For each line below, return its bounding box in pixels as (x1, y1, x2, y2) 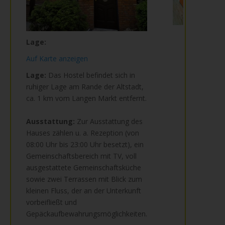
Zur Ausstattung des (75, 117, 143, 126)
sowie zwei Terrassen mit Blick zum (26, 174, 142, 184)
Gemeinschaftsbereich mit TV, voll (26, 151, 137, 161)
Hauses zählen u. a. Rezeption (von (26, 128, 139, 138)
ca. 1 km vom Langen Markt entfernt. (26, 93, 147, 103)
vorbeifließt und (26, 197, 77, 207)
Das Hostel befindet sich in (46, 70, 135, 80)
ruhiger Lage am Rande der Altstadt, (26, 82, 144, 91)
